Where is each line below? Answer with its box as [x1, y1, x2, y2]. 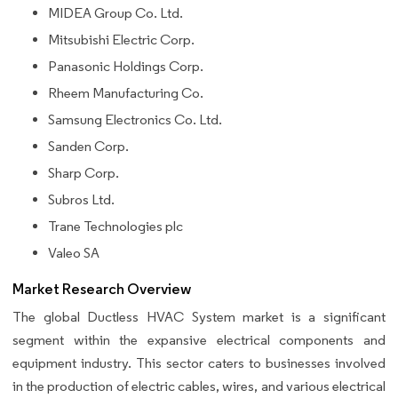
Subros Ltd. [48, 190, 115, 208]
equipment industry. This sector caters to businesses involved [12, 354, 386, 371]
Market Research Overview [12, 279, 194, 298]
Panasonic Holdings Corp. [48, 57, 203, 75]
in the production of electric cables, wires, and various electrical [12, 377, 386, 394]
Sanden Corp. [48, 137, 129, 155]
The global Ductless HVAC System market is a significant [12, 307, 386, 325]
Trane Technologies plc [48, 217, 183, 235]
